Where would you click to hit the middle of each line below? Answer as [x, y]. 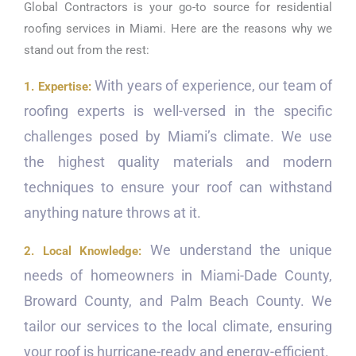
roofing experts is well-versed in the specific [178, 111]
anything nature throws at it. [112, 213]
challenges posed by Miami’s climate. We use [178, 137]
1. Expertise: [58, 87]
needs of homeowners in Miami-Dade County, [178, 275]
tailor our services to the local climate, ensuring [178, 326]
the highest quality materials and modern [178, 162]
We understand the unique [237, 250]
